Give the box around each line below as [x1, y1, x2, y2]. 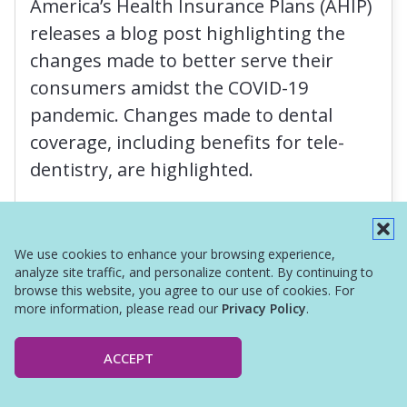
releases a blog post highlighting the [30, 21, 345, 45]
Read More [30, 208, 114, 230]
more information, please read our [15, 300, 222, 317]
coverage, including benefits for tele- [30, 130, 344, 154]
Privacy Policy [222, 300, 306, 317]
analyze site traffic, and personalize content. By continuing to [15, 263, 373, 281]
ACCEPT [103, 348, 154, 367]
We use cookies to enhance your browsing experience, [15, 245, 335, 263]
